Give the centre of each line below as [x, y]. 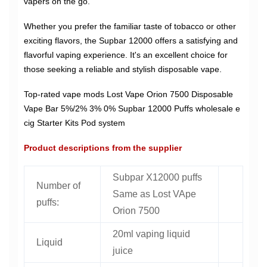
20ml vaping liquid [151, 234]
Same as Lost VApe [154, 194]
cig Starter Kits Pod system [74, 123]
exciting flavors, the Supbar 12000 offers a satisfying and [131, 41]
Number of [58, 186]
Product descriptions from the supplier [103, 148]
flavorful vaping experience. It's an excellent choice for [126, 55]
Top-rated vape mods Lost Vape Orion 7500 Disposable [128, 94]
